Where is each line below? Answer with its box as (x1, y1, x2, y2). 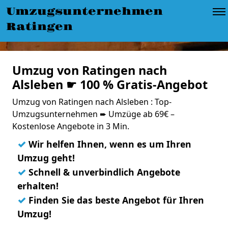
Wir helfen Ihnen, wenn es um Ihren (26, 138, 191, 150)
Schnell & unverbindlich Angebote (26, 166, 180, 178)
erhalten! (17, 180, 59, 192)
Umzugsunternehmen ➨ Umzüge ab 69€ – (12, 108, 175, 120)
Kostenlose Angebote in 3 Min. (12, 121, 129, 132)
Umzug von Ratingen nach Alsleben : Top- (12, 96, 172, 107)
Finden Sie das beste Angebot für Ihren (26, 194, 204, 206)
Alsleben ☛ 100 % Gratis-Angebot (12, 76, 208, 93)
